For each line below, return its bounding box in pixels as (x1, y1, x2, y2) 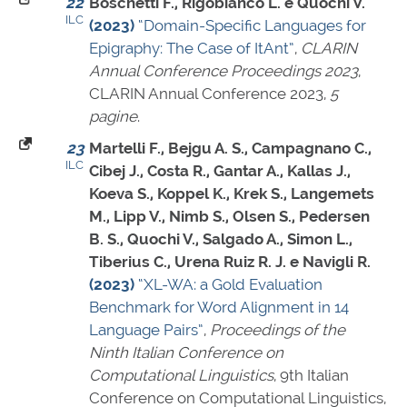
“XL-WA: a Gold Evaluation (138, 275, 323, 294)
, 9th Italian (273, 366, 349, 385)
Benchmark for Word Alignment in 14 (89, 298, 349, 317)
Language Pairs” (89, 321, 203, 340)
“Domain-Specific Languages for (138, 16, 366, 35)
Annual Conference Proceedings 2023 (89, 62, 358, 81)
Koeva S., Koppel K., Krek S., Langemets (89, 184, 374, 203)
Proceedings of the (210, 321, 345, 340)
